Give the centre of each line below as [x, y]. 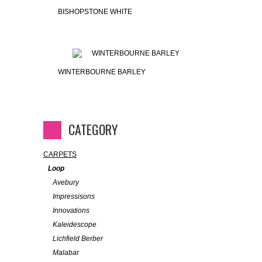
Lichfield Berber [78, 238]
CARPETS [60, 154]
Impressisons [74, 196]
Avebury [66, 182]
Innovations [71, 210]
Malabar [66, 252]
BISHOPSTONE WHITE [95, 11]
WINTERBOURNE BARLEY [102, 72]
